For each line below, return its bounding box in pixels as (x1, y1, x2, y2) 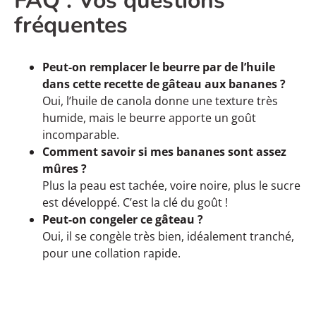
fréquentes (14, 9, 128, 40)
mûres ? (42, 160, 87, 176)
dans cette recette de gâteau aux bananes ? (42, 75, 286, 92)
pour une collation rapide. (42, 245, 181, 261)
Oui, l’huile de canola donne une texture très (42, 92, 278, 109)
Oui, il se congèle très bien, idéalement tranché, (42, 228, 294, 244)
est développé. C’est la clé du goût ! (42, 194, 228, 210)
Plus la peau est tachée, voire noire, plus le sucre (42, 177, 300, 193)
